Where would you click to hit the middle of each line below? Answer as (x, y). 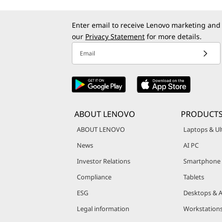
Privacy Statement (115, 37)
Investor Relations (104, 161)
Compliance (94, 177)
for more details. (173, 37)
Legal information (103, 209)
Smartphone (202, 161)
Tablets (194, 177)
